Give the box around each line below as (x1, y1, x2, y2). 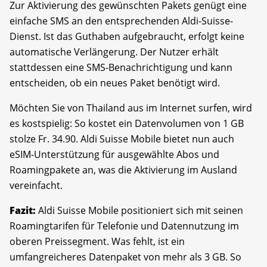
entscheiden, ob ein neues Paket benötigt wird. (10, 76, 220, 89)
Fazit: (10, 203, 38, 217)
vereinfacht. (10, 178, 63, 192)
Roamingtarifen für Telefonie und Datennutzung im (10, 219, 239, 232)
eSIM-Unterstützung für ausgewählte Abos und (10, 147, 219, 161)
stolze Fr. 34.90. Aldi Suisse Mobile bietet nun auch (10, 132, 234, 145)
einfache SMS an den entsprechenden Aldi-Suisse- (10, 14, 233, 27)
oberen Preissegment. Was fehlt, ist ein (10, 234, 185, 248)
